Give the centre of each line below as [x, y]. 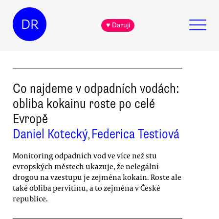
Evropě [30, 119]
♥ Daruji [118, 25]
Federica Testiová [135, 134]
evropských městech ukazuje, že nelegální [86, 166]
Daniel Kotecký [50, 134]
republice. [30, 198]
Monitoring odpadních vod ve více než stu [85, 155]
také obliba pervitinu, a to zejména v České [87, 187]
